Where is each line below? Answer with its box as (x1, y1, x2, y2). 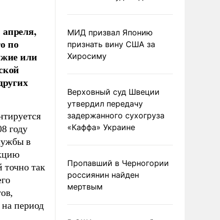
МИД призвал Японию (67, 27, 153, 37)
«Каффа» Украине (67, 122, 135, 132)
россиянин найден (67, 170, 139, 180)
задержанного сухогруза (67, 110, 165, 120)
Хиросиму (67, 51, 107, 61)
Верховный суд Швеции (67, 87, 160, 97)
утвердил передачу (67, 99, 143, 109)
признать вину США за (67, 39, 155, 49)
